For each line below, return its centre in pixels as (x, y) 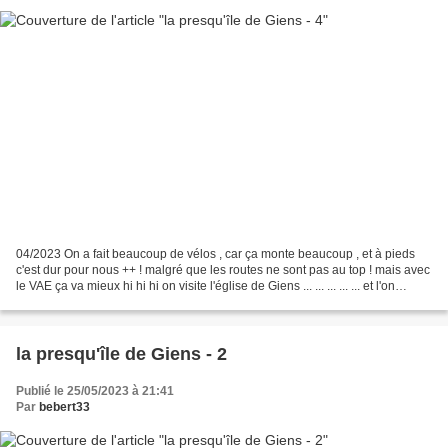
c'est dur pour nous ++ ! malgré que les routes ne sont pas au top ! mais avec (223, 270)
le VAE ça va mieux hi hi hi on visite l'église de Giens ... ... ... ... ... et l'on (205, 286)
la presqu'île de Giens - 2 (121, 354)
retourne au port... (64, 302)
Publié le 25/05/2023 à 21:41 (95, 391)
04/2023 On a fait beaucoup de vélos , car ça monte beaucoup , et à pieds (215, 254)
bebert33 (64, 407)
